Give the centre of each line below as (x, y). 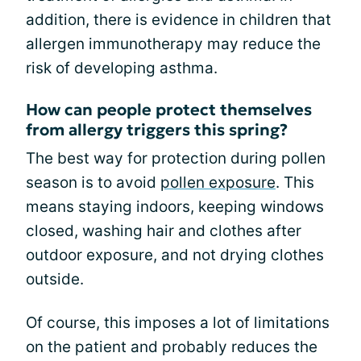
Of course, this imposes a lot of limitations (178, 322)
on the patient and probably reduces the (172, 346)
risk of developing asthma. (122, 68)
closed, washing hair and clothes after (164, 230)
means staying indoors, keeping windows (175, 206)
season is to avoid (93, 182)
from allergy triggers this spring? (157, 129)
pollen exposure (218, 182)
